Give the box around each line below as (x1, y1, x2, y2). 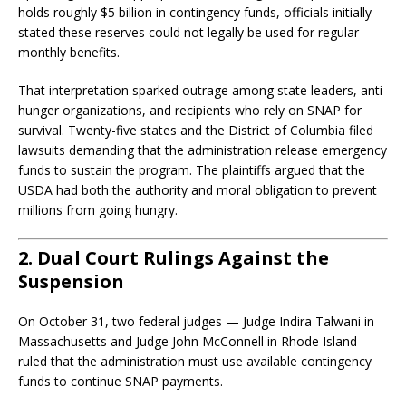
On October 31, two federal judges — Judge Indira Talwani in (18, 313, 374, 330)
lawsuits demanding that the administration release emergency (18, 141, 387, 159)
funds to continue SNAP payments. (18, 372, 223, 390)
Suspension (18, 269, 124, 294)
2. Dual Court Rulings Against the (18, 246, 329, 270)
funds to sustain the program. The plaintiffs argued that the (18, 161, 365, 179)
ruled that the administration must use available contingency (18, 353, 372, 370)
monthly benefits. (18, 43, 120, 61)
